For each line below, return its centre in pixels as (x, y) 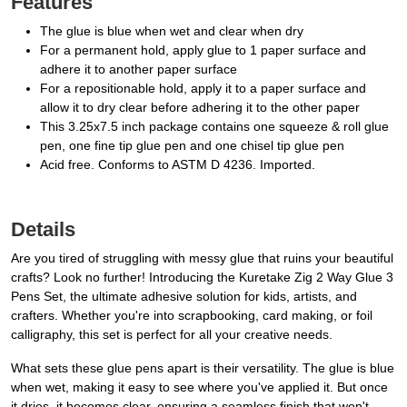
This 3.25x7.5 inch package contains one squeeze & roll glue (214, 127)
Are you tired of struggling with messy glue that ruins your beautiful (202, 258)
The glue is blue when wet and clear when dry (172, 31)
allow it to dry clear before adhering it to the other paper (200, 108)
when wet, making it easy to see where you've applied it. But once (199, 387)
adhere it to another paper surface (139, 69)
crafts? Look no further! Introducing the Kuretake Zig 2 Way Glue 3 (202, 278)
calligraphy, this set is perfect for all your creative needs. (172, 335)
